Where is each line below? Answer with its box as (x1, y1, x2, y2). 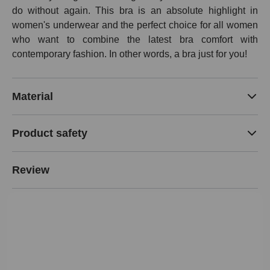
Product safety (12, 127, 87, 139)
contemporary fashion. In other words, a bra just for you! (12, 49, 247, 60)
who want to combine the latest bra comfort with (12, 34, 258, 45)
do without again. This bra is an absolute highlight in (12, 5, 258, 16)
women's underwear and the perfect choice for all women (12, 20, 258, 31)
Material (12, 90, 53, 102)
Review (12, 163, 49, 176)
